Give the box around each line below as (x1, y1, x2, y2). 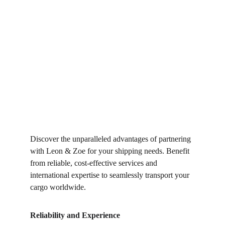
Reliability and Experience (30, 211, 120, 219)
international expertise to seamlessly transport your (30, 171, 191, 179)
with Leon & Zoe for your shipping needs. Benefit (30, 147, 191, 155)
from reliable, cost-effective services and (30, 159, 159, 167)
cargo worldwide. (30, 183, 86, 191)
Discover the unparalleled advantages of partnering (30, 135, 193, 143)
